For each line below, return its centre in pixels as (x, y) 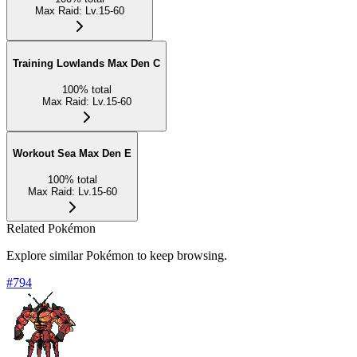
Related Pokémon (51, 228)
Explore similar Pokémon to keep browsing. (117, 255)
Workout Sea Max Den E (72, 154)
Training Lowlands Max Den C (86, 63)
